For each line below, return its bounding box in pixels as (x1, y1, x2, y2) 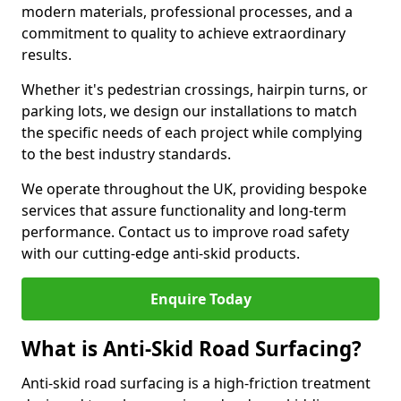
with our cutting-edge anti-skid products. (21, 243, 300, 263)
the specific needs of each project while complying (21, 123, 363, 142)
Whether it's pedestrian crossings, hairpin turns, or (21, 80, 368, 99)
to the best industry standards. (21, 144, 231, 164)
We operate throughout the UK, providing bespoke (21, 179, 367, 199)
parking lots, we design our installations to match (21, 101, 357, 121)
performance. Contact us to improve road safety (21, 222, 349, 242)
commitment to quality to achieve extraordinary (21, 23, 346, 43)
